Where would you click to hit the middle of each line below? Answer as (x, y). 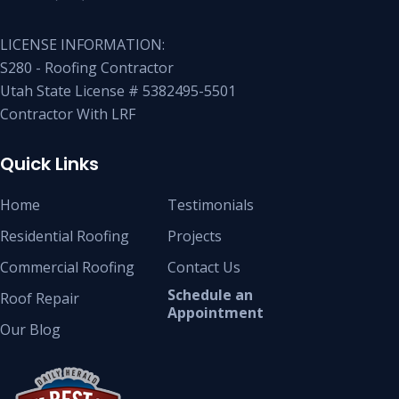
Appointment (216, 312)
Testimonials (211, 204)
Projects (195, 236)
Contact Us (204, 267)
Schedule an (210, 294)
